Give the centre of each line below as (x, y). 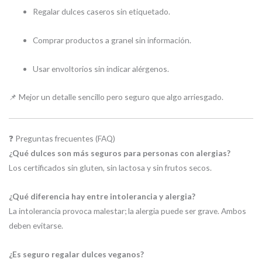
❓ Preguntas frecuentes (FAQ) (62, 138)
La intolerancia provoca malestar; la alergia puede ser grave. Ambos (127, 211)
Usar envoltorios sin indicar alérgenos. (101, 68)
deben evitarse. (36, 225)
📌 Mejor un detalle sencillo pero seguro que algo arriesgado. (116, 97)
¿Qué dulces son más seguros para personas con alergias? (120, 153)
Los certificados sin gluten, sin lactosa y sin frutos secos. (110, 167)
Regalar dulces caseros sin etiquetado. (102, 11)
